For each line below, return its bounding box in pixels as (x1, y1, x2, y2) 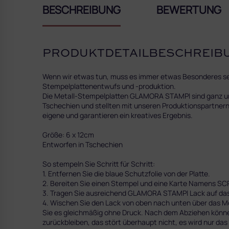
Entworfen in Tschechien (42, 139, 123, 149)
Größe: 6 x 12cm (42, 129, 94, 140)
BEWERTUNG (156, 2, 221, 17)
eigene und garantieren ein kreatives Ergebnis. (42, 110, 193, 120)
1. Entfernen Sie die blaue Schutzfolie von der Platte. (42, 168, 210, 178)
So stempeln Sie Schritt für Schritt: (42, 158, 155, 169)
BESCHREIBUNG (42, 2, 121, 17)
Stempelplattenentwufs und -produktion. (42, 81, 176, 91)
